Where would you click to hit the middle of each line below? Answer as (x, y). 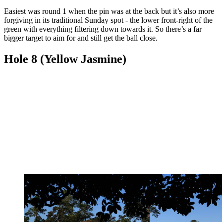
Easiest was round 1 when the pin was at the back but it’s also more (109, 11)
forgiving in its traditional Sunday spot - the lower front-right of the (108, 20)
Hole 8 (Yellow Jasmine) (65, 59)
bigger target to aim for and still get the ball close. (82, 38)
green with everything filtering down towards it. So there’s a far (103, 29)
